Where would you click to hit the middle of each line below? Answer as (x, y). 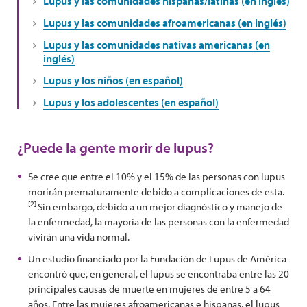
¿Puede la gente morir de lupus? (115, 147)
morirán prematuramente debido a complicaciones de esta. (156, 192)
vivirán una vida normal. (79, 237)
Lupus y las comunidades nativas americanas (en (157, 45)
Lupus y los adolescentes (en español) (131, 102)
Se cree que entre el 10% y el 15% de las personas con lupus (157, 176)
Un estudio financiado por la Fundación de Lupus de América (157, 259)
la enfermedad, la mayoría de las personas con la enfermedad (159, 222)
